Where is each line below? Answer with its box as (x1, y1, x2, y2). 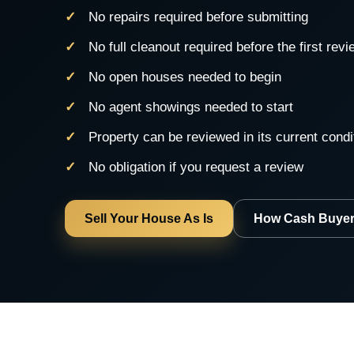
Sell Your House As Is (85, 211, 213, 225)
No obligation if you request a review (88, 159, 303, 175)
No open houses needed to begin (88, 69, 281, 85)
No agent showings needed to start (88, 99, 293, 115)
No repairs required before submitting (88, 9, 308, 24)
